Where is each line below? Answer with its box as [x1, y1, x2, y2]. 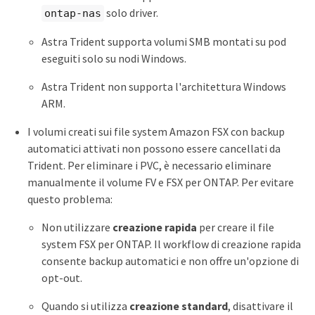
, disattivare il [227, 299, 293, 314]
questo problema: [27, 192, 112, 207]
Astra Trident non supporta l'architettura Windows [41, 79, 286, 94]
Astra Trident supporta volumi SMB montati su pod [41, 34, 286, 49]
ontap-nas [44, 6, 101, 20]
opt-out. [41, 271, 82, 285]
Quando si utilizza [41, 299, 129, 314]
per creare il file [196, 220, 274, 235]
